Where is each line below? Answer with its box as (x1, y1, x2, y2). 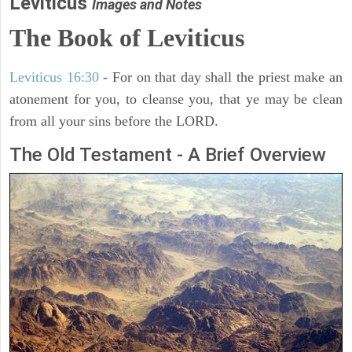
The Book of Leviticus (9, 24, 244, 53)
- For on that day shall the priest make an (98, 69, 343, 86)
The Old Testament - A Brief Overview (9, 144, 326, 167)
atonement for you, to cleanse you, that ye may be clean (9, 91, 343, 108)
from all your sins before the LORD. (9, 113, 218, 130)
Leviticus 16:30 (9, 69, 99, 86)
